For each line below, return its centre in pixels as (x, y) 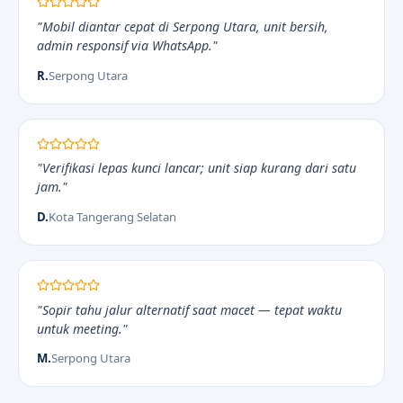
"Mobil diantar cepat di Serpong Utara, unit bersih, (183, 26)
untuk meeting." (82, 328)
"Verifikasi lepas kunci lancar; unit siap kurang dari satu (197, 168)
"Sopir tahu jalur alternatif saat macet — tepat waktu (189, 309)
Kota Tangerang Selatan (112, 216)
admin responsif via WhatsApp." (127, 45)
